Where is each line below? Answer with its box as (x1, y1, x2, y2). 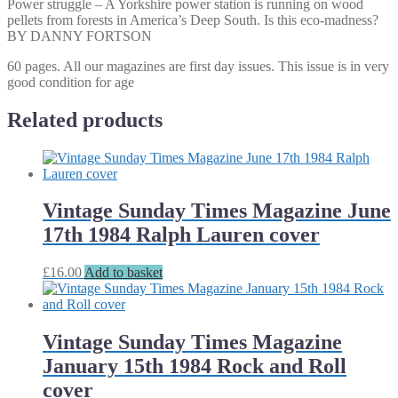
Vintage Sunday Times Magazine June (43, 199, 391, 223)
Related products (7, 107, 163, 131)
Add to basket (84, 265, 163, 281)
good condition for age (7, 74, 134, 90)
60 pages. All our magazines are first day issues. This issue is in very (7, 58, 389, 74)
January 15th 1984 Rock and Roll (43, 354, 346, 378)
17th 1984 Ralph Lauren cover (43, 223, 320, 247)
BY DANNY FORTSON (7, 28, 152, 44)
